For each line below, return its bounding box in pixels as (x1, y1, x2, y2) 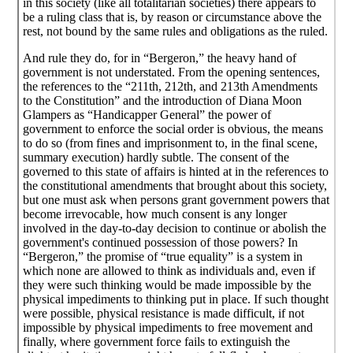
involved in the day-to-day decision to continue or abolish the (23, 221, 327, 235)
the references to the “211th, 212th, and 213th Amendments (23, 79, 318, 93)
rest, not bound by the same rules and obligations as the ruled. (23, 24, 329, 38)
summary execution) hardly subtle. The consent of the (23, 150, 290, 164)
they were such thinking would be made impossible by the (23, 277, 312, 292)
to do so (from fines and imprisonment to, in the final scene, (23, 136, 318, 150)
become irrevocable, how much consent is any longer (23, 206, 288, 221)
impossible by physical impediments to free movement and (23, 320, 314, 334)
